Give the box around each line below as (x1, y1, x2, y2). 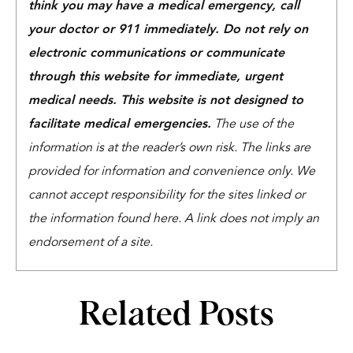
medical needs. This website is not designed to (28, 95, 303, 107)
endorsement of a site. (28, 236, 153, 249)
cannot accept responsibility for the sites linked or (28, 189, 305, 202)
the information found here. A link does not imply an (28, 213, 319, 225)
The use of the (211, 118, 294, 131)
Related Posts (79, 299, 274, 332)
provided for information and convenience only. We (28, 165, 315, 178)
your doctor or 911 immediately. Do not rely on (28, 24, 308, 36)
